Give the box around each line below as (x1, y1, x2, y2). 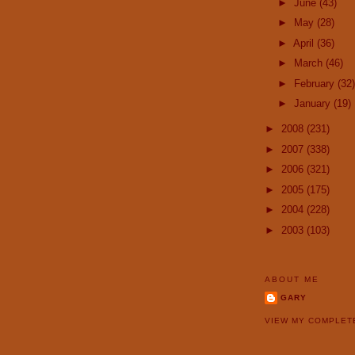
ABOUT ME (265, 275, 320, 284)
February (293, 77, 338, 90)
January (293, 97, 334, 110)
